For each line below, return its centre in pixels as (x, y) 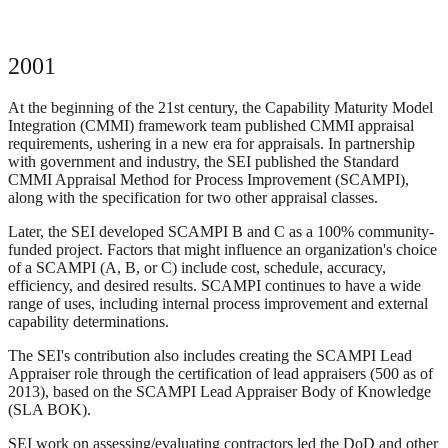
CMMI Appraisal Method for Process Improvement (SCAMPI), (208, 180)
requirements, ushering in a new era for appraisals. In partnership (211, 144)
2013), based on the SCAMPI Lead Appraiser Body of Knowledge (219, 392)
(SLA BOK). (49, 410)
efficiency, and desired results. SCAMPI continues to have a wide (214, 286)
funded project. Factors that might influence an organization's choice (222, 250)
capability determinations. (88, 322)
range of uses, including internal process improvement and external (218, 304)
